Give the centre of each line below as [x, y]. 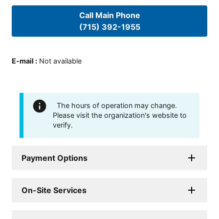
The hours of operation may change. [117, 105]
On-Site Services [54, 190]
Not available [60, 61]
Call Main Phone [109, 15]
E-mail [23, 61]
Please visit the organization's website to [120, 115]
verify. [63, 125]
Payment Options [55, 158]
